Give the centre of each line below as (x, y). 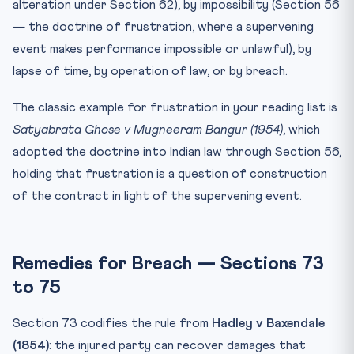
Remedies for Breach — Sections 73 (168, 264)
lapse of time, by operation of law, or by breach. (150, 71)
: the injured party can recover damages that (177, 345)
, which (301, 129)
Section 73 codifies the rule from (112, 323)
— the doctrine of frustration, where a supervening (163, 26)
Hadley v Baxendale (268, 323)
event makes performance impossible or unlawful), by (162, 49)
